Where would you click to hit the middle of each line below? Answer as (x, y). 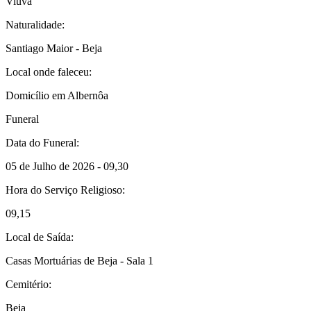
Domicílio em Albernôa (57, 95)
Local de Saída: (40, 237)
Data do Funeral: (42, 142)
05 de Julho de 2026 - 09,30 (67, 166)
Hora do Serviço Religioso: (65, 190)
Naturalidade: (35, 24)
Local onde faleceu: (49, 72)
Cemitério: (28, 284)
